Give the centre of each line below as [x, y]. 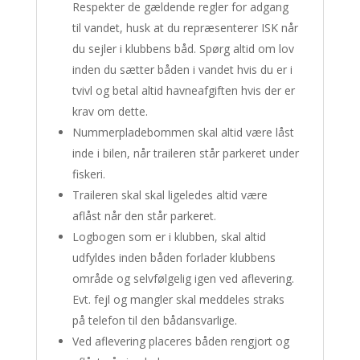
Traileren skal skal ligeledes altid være [170, 195]
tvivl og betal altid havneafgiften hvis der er [183, 90]
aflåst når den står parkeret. [144, 216]
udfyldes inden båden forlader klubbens [174, 258]
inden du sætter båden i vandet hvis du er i [182, 70]
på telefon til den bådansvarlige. [154, 320]
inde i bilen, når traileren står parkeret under [185, 153]
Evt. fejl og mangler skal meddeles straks [178, 299]
